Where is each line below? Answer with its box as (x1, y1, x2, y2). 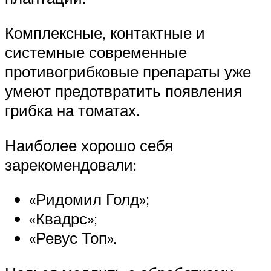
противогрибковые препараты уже (5, 61, 251, 81)
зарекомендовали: (5, 154, 137, 174)
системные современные (5, 42, 187, 62)
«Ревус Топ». (29, 228, 117, 248)
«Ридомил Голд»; (29, 189, 149, 209)
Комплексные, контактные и (5, 22, 205, 42)
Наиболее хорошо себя (5, 135, 173, 155)
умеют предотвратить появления (5, 80, 242, 100)
